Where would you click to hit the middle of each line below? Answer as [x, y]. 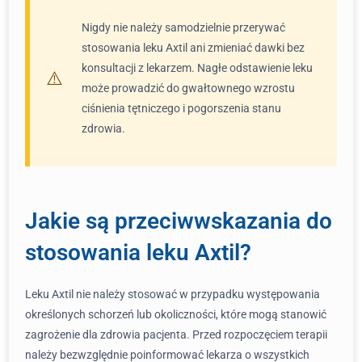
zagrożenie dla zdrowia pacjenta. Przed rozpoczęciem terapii [176, 335]
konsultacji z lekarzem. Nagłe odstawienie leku [197, 68]
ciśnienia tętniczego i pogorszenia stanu [181, 108]
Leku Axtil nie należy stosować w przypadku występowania [173, 294]
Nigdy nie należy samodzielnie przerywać [183, 27]
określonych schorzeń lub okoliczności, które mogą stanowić [176, 314]
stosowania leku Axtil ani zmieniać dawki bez [193, 48]
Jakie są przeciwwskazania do [179, 221]
